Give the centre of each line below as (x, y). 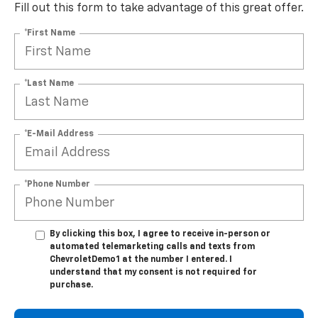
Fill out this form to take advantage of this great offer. (159, 9)
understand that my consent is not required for (153, 273)
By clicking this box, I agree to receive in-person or (160, 235)
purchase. (71, 286)
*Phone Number (57, 184)
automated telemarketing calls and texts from (152, 247)
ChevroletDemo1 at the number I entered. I (141, 260)
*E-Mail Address (59, 134)
